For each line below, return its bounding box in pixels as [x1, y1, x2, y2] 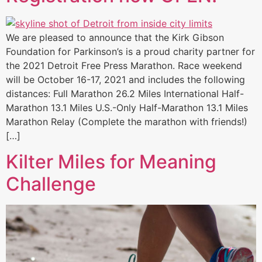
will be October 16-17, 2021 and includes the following [6, 73, 245, 85]
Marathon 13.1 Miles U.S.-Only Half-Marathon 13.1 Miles [6, 101, 248, 113]
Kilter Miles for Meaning [6, 150, 216, 174]
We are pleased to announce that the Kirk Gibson [6, 31, 224, 43]
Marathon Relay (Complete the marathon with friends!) [6, 115, 247, 127]
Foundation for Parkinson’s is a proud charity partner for [6, 45, 255, 57]
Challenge [6, 173, 96, 196]
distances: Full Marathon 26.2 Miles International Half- [6, 87, 244, 99]
